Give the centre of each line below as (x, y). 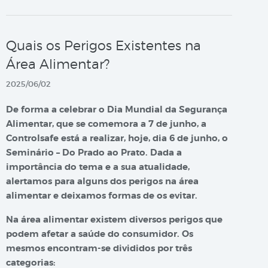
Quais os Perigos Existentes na (103, 45)
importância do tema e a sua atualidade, (98, 167)
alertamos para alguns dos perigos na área (102, 181)
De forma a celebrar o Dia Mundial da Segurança (117, 109)
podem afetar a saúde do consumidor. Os (100, 234)
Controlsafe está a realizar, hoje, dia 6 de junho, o (117, 138)
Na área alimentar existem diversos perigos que (114, 220)
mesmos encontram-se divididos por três (99, 248)
